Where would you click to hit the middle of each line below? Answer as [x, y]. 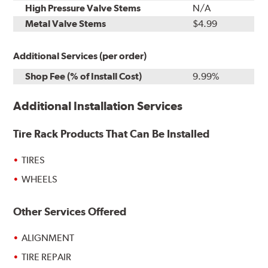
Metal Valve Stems [66, 24]
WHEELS [40, 179]
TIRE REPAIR [47, 257]
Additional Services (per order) [80, 56]
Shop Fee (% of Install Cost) [84, 77]
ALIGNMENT [48, 238]
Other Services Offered [70, 212]
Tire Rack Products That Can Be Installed [112, 134]
